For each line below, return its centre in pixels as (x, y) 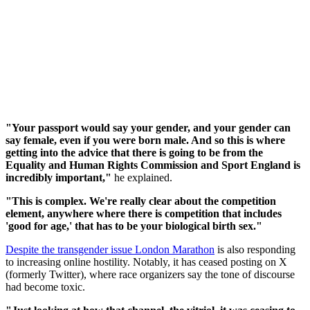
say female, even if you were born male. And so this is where (145, 140)
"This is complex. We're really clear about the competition (141, 201)
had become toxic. (45, 286)
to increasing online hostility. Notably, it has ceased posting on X (146, 262)
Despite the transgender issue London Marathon (110, 249)
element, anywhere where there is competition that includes (144, 213)
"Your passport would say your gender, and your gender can (148, 127)
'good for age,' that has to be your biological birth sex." (134, 226)
